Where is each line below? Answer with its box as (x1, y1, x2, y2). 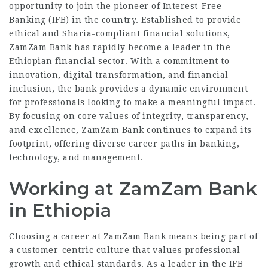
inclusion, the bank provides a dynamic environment (9, 84, 248, 93)
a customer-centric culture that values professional (9, 245, 240, 255)
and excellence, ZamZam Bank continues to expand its (9, 125, 252, 135)
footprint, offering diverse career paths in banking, (9, 139, 239, 148)
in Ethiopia (9, 199, 112, 221)
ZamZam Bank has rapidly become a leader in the (9, 42, 230, 52)
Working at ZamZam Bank (9, 178, 257, 200)
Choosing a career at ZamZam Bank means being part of (9, 232, 258, 241)
